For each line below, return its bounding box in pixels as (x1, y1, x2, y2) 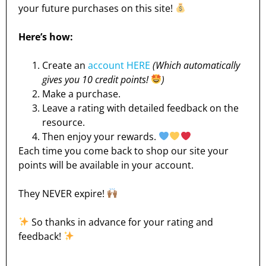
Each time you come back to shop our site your (18, 144, 229, 157)
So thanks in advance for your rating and (29, 215, 214, 229)
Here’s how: (18, 30, 73, 43)
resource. (42, 115, 85, 129)
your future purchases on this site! (18, 1, 175, 15)
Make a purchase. (42, 87, 121, 100)
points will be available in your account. (18, 158, 194, 172)
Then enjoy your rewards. (42, 129, 159, 143)
